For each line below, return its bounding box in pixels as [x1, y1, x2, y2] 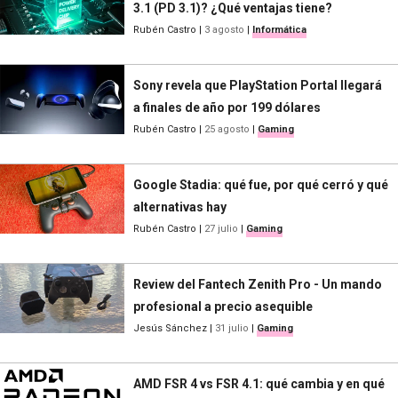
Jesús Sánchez [133, 322, 207, 334]
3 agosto [204, 23, 244, 36]
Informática [252, 23, 306, 36]
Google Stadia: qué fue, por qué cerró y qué [133, 177, 388, 192]
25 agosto [204, 123, 250, 135]
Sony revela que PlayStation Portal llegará [133, 77, 382, 92]
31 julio [215, 322, 249, 334]
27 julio [204, 222, 238, 235]
